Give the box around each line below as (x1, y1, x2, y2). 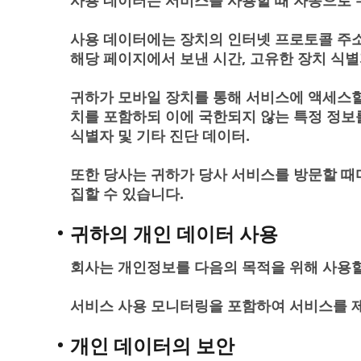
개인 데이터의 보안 (70, 332, 234, 359)
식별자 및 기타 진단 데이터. (70, 126, 250, 145)
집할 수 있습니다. (70, 184, 184, 203)
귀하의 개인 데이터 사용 (70, 220, 278, 247)
